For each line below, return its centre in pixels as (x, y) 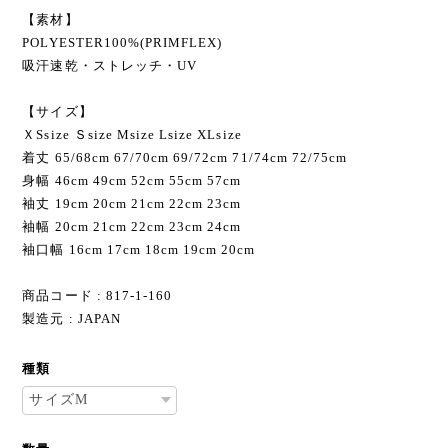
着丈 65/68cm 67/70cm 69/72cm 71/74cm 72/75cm (185, 157)
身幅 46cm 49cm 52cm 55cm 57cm (132, 180)
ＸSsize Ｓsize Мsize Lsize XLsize (132, 134)
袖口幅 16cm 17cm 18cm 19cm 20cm (139, 249)
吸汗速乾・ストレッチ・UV (109, 65)
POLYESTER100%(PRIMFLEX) (122, 42)
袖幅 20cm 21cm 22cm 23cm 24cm (132, 226)
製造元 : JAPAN (71, 318)
